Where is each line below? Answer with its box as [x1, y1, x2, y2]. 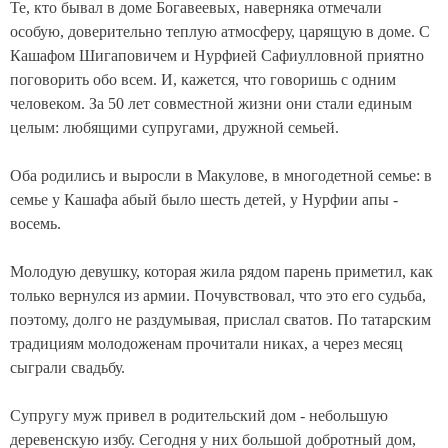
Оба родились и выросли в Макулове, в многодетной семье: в [10, 167, 432, 185]
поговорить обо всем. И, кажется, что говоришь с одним [10, 71, 396, 89]
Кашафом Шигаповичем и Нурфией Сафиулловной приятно [10, 47, 424, 65]
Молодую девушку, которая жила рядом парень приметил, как [10, 263, 433, 281]
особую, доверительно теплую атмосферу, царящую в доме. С [10, 23, 430, 41]
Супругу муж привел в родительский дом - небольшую [10, 407, 388, 425]
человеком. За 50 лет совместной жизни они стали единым [10, 95, 412, 113]
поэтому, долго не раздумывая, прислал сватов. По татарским [10, 311, 431, 329]
